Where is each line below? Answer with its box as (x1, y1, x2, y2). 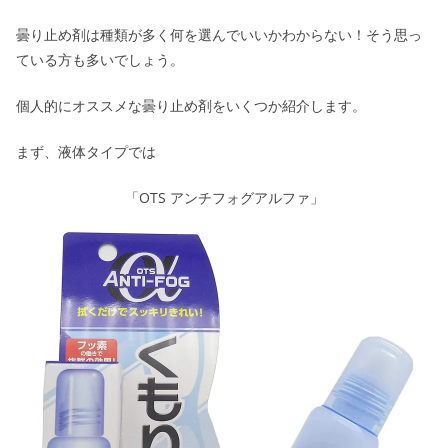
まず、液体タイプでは (16, 141, 156, 161)
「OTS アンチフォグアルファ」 (124, 187, 324, 207)
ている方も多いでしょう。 (16, 49, 184, 69)
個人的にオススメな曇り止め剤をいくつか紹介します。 (16, 95, 366, 115)
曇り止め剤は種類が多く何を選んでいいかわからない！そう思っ (16, 24, 422, 44)
